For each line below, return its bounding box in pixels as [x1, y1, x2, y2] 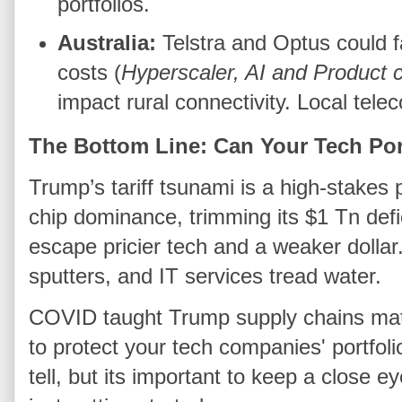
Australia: [57, 31, 157, 56]
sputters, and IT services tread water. [29, 264, 381, 289]
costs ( [57, 60, 122, 85]
